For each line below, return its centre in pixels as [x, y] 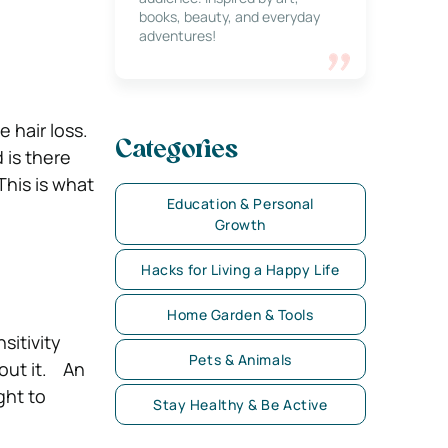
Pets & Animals [240, 359]
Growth [240, 224]
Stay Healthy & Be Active [240, 404]
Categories [176, 151]
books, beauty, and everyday [229, 16]
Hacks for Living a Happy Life [240, 269]
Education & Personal [240, 203]
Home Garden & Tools [240, 314]
